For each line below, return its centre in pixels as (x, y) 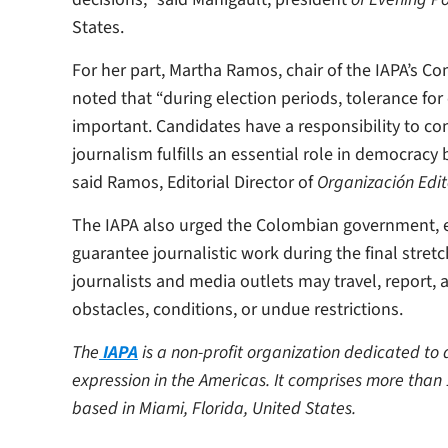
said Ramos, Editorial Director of (194, 183)
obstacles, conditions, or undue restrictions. (237, 310)
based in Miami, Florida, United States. (214, 409)
